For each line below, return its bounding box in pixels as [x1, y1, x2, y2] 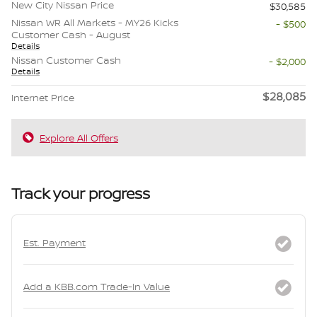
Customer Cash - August [11, 28, 130, 42]
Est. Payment [23, 236, 86, 250]
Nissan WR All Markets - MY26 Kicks [11, 16, 178, 30]
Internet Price [11, 91, 74, 105]
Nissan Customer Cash [11, 53, 121, 67]
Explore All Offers [40, 131, 118, 145]
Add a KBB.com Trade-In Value [23, 279, 170, 294]
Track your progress [11, 183, 150, 204]
